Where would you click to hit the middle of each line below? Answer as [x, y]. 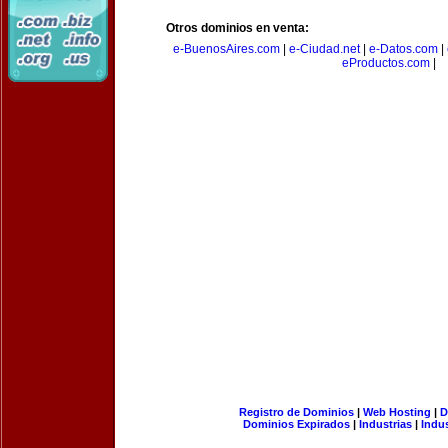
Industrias [385, 424]
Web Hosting [396, 412]
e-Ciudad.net [324, 49]
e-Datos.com [403, 49]
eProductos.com [386, 63]
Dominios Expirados [296, 424]
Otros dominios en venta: [237, 28]
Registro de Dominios [296, 412]
